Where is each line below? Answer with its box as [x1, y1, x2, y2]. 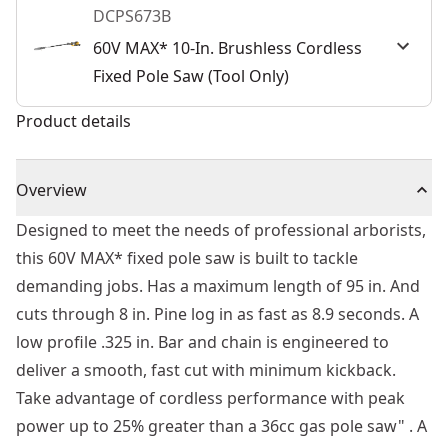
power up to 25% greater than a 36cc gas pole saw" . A [16, 415, 427, 437]
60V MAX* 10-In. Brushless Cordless [93, 37, 362, 59]
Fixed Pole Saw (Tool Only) [93, 65, 289, 87]
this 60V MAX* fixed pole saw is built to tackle [16, 247, 358, 269]
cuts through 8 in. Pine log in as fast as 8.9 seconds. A [16, 303, 419, 325]
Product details [16, 110, 131, 132]
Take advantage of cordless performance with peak [16, 387, 405, 409]
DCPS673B [93, 5, 171, 27]
